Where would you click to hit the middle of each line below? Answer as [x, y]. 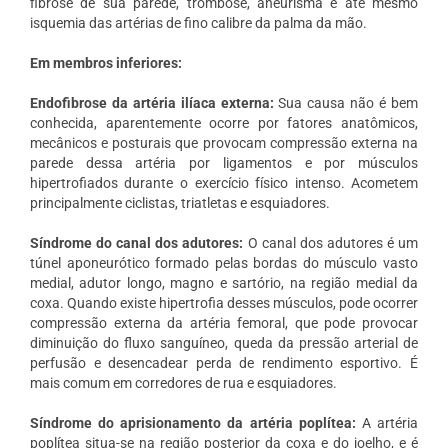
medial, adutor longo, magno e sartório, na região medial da [224, 282]
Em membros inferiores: [105, 62]
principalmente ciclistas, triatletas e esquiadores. [181, 202]
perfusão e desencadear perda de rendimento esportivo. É [224, 362]
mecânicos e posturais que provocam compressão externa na [224, 142]
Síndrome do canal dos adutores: [138, 242]
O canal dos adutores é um [333, 242]
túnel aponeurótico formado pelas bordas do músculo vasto [224, 262]
